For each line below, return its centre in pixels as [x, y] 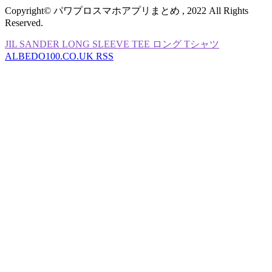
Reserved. [24, 22]
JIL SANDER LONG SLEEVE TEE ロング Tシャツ [112, 44]
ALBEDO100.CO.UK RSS [59, 56]
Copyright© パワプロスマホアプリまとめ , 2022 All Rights [127, 10]
